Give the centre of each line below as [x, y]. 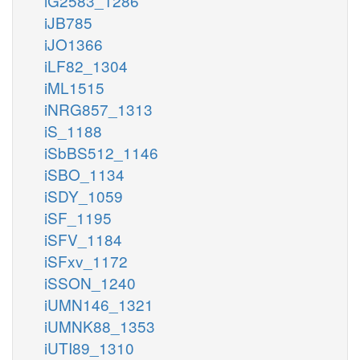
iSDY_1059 [84, 195]
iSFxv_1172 [86, 260]
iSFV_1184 [83, 239]
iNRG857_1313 [98, 108]
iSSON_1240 [90, 282]
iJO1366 [74, 43]
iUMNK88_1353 [100, 325]
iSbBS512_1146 [101, 152]
